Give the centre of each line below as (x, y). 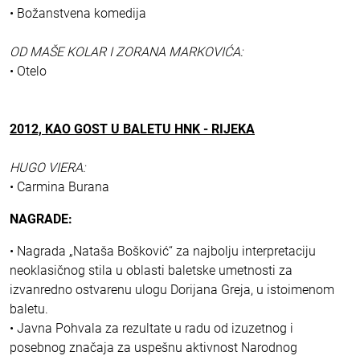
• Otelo (28, 72)
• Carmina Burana (59, 187)
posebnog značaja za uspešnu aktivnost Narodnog (153, 348)
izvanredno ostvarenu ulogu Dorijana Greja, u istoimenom (172, 290)
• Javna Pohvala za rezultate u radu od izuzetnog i (151, 329)
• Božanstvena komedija (78, 14)
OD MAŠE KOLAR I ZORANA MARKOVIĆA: (126, 52)
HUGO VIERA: (47, 168)
